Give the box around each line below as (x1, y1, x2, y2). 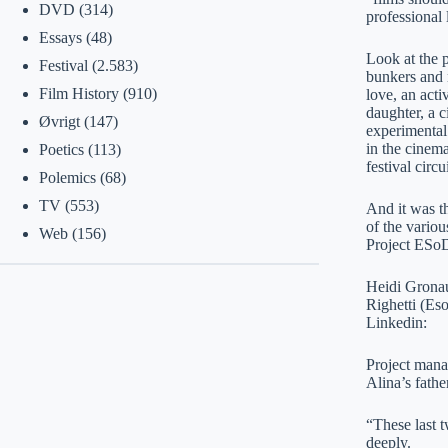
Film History (38, 85, 119, 102)
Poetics (38, 141, 84, 158)
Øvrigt (38, 113, 80, 130)
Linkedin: (365, 314, 427, 332)
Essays (38, 29, 82, 46)
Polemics (38, 169, 96, 186)
